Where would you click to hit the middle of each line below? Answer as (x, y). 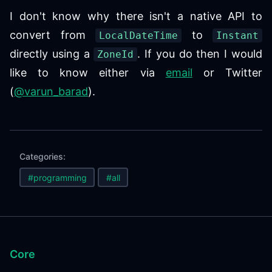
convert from (53, 35)
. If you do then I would (200, 54)
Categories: (42, 156)
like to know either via (88, 73)
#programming (57, 177)
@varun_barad (51, 91)
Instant (237, 36)
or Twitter (227, 73)
